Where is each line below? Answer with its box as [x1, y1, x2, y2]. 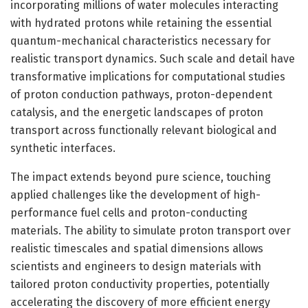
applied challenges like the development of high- [10, 188, 261, 201]
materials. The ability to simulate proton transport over [10, 223, 291, 237]
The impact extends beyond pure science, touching [10, 170, 271, 184]
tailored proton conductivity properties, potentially [10, 277, 269, 291]
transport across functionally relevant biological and [10, 123, 277, 137]
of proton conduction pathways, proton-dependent [10, 87, 272, 101]
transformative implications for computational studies [10, 69, 285, 83]
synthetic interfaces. [10, 141, 115, 155]
